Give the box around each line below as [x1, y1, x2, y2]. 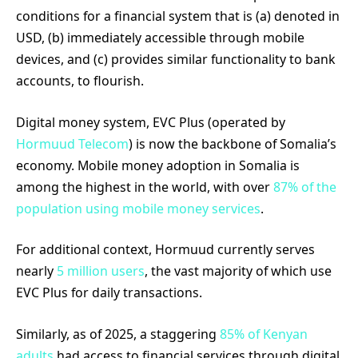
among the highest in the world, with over [16, 177, 273, 196]
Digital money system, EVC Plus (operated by [16, 113, 285, 131]
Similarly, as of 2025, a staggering [16, 324, 220, 343]
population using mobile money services [16, 199, 261, 217]
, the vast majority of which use [145, 262, 332, 280]
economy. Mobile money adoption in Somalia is [16, 156, 300, 174]
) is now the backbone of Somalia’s [129, 134, 336, 153]
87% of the [273, 177, 336, 196]
